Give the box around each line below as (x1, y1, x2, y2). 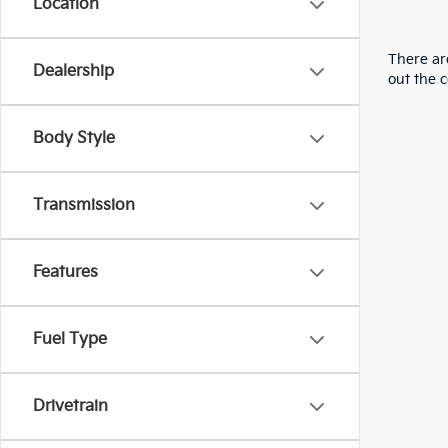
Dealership (33, 62, 114, 81)
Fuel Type (33, 330, 107, 349)
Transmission (33, 196, 135, 215)
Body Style (33, 129, 115, 148)
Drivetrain (33, 397, 108, 416)
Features (33, 263, 98, 282)
